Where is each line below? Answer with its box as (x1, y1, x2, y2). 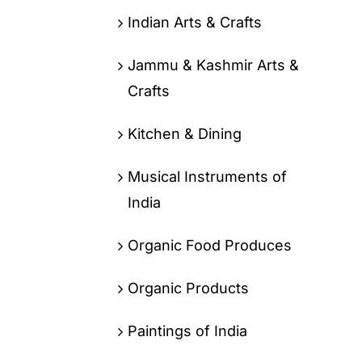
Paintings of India (127, 322, 247, 339)
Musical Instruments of (127, 167, 287, 185)
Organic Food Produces (127, 236, 292, 254)
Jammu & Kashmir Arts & (127, 56, 299, 74)
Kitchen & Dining (127, 124, 242, 142)
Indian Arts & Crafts (127, 13, 262, 31)
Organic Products (127, 279, 249, 297)
